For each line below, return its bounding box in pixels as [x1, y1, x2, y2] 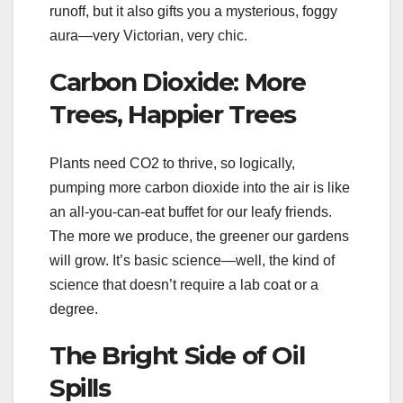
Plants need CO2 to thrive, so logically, [49, 155, 295, 171]
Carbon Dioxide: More [49, 67, 307, 98]
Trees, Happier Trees [49, 99, 297, 130]
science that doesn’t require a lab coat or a [49, 276, 318, 292]
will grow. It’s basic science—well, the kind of [49, 252, 335, 268]
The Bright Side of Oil [49, 339, 305, 371]
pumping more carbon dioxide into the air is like [49, 179, 350, 195]
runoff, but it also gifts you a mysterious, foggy [49, 4, 337, 20]
